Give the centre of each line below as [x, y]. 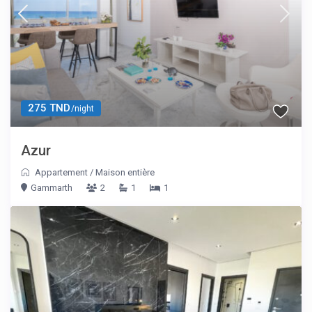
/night [82, 109]
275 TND [49, 108]
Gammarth [52, 188]
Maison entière [125, 173]
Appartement [62, 173]
